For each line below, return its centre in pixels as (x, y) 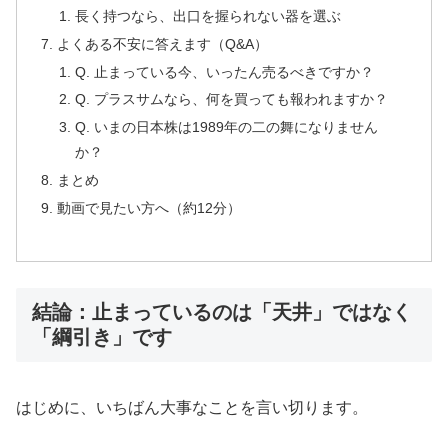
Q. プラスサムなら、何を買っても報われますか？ (231, 99)
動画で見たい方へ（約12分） (149, 208)
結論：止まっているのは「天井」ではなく (222, 311)
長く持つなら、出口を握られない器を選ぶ (207, 15)
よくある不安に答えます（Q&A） (163, 43)
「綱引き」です (102, 336)
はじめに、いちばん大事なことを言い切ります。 (192, 408)
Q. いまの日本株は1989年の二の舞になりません (226, 127)
